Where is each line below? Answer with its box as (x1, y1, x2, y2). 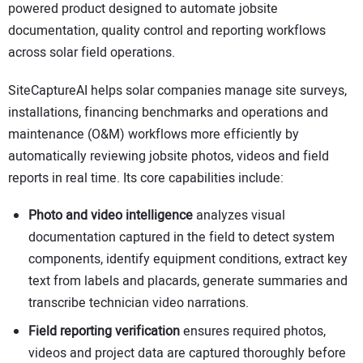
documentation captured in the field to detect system (28, 228, 335, 248)
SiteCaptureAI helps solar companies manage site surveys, (8, 80, 347, 100)
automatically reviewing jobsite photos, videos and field (8, 146, 329, 166)
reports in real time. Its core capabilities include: (8, 168, 284, 188)
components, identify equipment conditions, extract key (28, 250, 348, 270)
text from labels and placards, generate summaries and (28, 271, 348, 292)
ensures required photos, (180, 322, 326, 342)
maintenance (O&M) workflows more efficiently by (8, 124, 299, 144)
